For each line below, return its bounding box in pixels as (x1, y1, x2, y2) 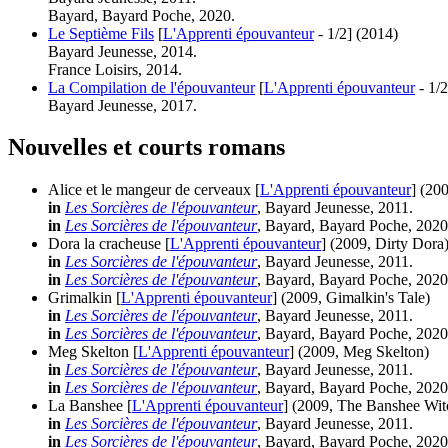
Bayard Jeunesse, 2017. (48, 96, 197, 114)
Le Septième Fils (48, 24, 154, 42)
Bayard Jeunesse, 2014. (48, 42, 197, 60)
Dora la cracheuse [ (48, 235, 170, 253)
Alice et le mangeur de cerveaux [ (48, 181, 260, 199)
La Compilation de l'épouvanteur (48, 78, 255, 96)
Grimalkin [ (48, 289, 121, 307)
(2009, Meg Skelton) (298, 343, 429, 361)
